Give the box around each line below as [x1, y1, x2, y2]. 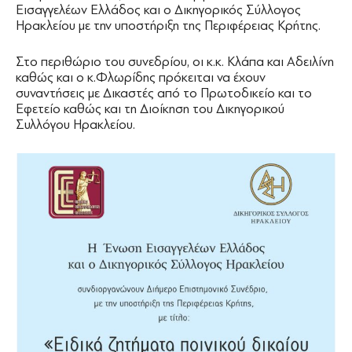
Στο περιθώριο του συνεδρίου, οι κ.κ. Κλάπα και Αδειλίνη [16, 54, 334, 70]
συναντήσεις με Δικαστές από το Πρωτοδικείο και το [16, 86, 312, 101]
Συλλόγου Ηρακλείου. [16, 117, 135, 133]
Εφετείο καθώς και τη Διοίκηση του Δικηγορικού [16, 101, 284, 117]
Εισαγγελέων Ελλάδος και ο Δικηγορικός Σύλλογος [16, 2, 301, 18]
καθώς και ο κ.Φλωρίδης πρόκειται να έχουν [16, 70, 266, 86]
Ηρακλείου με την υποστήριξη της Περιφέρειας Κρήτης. [16, 18, 321, 34]
